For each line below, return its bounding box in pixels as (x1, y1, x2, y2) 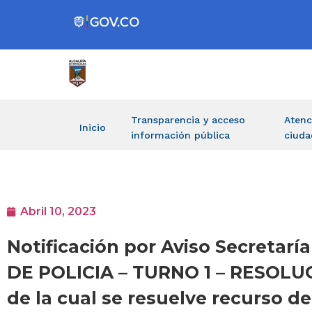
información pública (131, 130, 230, 141)
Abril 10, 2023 (20, 205, 96, 219)
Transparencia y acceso (131, 114, 245, 125)
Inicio (79, 122, 106, 133)
